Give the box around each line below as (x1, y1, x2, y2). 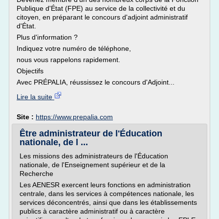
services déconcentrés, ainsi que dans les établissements (20, 198, 197, 206)
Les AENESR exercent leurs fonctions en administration (20, 181, 191, 189)
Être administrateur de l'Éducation (20, 129, 162, 138)
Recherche (20, 170, 53, 177)
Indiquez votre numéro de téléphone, (17, 44, 131, 52)
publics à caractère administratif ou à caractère (20, 207, 165, 215)
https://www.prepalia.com (36, 113, 113, 121)
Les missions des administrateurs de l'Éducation (20, 152, 168, 160)
